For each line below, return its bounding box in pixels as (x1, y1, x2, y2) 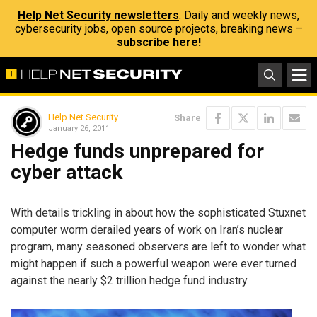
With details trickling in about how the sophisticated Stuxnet (11, 205, 306, 219)
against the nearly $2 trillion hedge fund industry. (11, 273, 249, 287)
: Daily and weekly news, (179, 8, 299, 22)
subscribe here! (116, 35, 201, 49)
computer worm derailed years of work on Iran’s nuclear (11, 222, 283, 236)
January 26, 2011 (48, 123, 110, 133)
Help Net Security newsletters (18, 8, 179, 22)
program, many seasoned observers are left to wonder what (11, 239, 306, 253)
